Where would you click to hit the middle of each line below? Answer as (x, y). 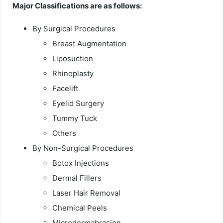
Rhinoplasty (73, 73)
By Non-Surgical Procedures (83, 148)
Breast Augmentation (89, 43)
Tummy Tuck (75, 118)
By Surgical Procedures (74, 28)
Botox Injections (81, 163)
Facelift (65, 88)
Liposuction (73, 58)
